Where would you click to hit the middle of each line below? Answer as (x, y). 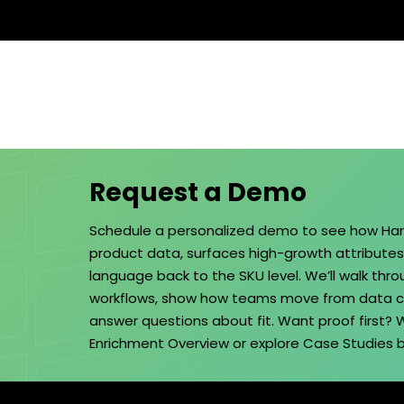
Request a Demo (198, 193)
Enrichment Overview (159, 344)
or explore (266, 344)
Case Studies (348, 344)
